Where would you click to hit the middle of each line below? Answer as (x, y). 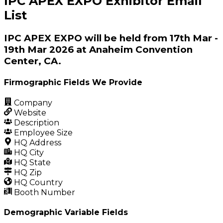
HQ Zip (27, 172)
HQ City (28, 152)
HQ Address (37, 142)
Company (32, 103)
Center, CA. (33, 61)
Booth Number (44, 192)
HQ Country (37, 182)
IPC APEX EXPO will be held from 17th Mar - (111, 38)
